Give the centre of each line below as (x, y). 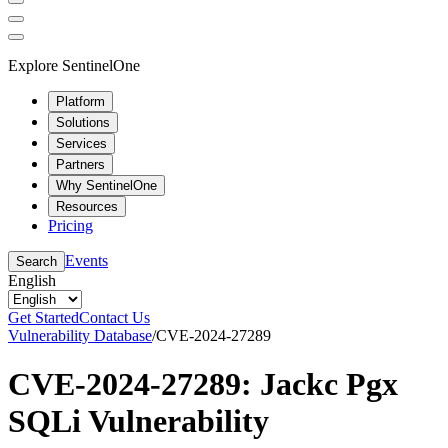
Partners (80, 164)
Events (86, 260)
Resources (87, 206)
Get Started (43, 317)
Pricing (70, 225)
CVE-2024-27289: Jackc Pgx (203, 383)
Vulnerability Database (80, 335)
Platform (80, 101)
